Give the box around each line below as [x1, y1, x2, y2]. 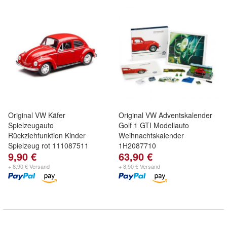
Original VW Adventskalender [119, 110, 212, 120]
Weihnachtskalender [119, 130, 184, 140]
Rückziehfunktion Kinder [8, 130, 86, 140]
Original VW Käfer [8, 110, 65, 120]
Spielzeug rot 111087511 [8, 140, 89, 150]
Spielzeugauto [8, 120, 54, 130]
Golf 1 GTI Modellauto [119, 120, 189, 130]
